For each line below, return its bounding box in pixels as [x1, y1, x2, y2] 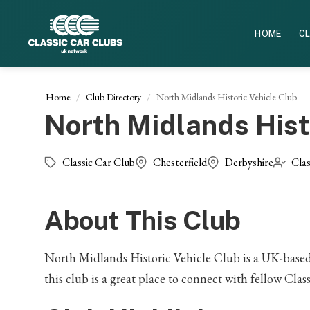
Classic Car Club [62, 155, 135, 170]
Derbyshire [225, 155, 273, 170]
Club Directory [86, 91, 141, 104]
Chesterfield [153, 155, 207, 170]
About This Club [44, 205, 241, 237]
